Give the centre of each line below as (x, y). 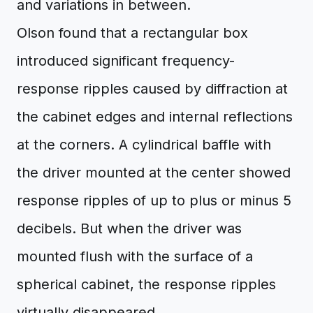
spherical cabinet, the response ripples (146, 284)
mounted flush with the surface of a (135, 256)
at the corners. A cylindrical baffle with (144, 145)
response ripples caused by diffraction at (152, 89)
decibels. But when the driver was (129, 228)
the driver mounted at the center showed (154, 173)
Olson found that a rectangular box (132, 33)
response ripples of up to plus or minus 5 (154, 201)
